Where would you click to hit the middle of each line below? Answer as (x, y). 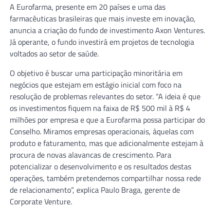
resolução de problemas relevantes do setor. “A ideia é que (105, 96)
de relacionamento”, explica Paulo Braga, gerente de (95, 190)
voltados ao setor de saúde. (54, 53)
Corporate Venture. (41, 201)
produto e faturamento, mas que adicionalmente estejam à (107, 143)
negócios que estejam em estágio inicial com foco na (96, 84)
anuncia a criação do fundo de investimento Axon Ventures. (107, 30)
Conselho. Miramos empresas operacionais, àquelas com (102, 131)
